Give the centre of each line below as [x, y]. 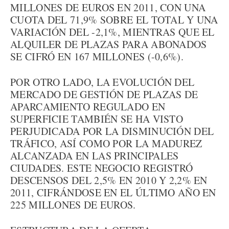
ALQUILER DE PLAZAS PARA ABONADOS [109, 44]
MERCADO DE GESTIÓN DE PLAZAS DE [104, 94]
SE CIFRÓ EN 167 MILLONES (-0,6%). [97, 56]
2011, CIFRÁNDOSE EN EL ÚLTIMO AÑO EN [113, 192]
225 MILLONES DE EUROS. [73, 205]
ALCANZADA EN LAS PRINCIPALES [95, 156]
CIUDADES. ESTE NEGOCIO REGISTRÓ [102, 168]
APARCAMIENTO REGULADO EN [88, 107]
